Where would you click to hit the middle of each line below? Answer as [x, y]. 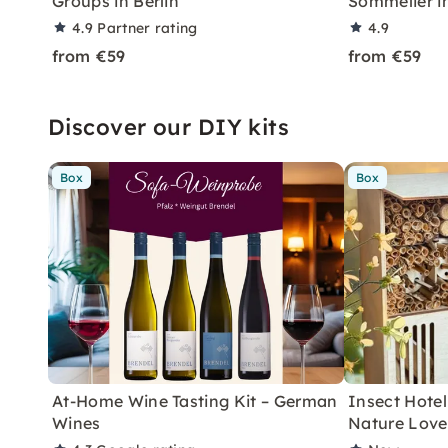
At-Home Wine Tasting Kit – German [195, 401]
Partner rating [147, 28]
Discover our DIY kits [169, 127]
